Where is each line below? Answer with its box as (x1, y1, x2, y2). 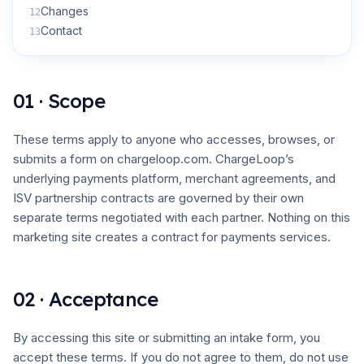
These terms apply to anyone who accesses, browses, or (13, 132, 335, 147)
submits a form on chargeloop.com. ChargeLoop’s (13, 151, 294, 167)
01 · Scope (13, 89, 105, 113)
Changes (41, 4, 89, 18)
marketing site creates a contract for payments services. (13, 229, 331, 245)
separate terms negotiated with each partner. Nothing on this (13, 210, 350, 225)
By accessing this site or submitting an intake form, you (13, 330, 320, 345)
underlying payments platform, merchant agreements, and (13, 171, 336, 186)
